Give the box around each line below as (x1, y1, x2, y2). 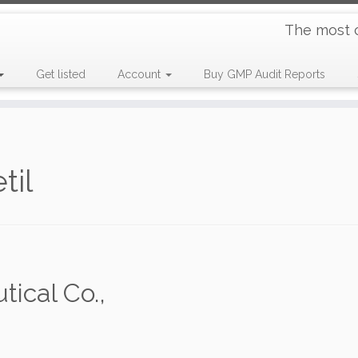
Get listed (35, 68, 86, 81)
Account (117, 68, 164, 81)
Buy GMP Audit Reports (203, 68, 325, 81)
